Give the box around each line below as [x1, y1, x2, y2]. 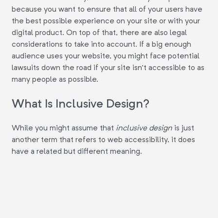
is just [174, 123, 194, 133]
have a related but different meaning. [12, 146, 142, 156]
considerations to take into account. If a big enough [12, 39, 191, 49]
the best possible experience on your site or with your [12, 16, 200, 26]
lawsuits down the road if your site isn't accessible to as [12, 63, 204, 73]
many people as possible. [12, 74, 98, 84]
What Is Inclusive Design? [12, 96, 150, 111]
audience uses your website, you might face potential [12, 51, 200, 61]
